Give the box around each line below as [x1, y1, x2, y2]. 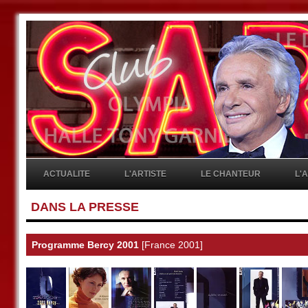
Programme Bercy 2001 [31, 239, 139, 250]
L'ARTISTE [124, 169, 166, 179]
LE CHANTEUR [200, 169, 261, 179]
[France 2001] [141, 239, 203, 250]
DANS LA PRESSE [30, 200, 139, 214]
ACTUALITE [43, 169, 90, 179]
